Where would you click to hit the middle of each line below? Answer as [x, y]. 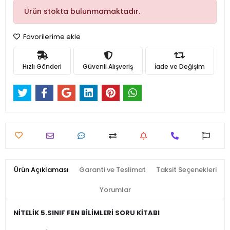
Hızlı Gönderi [42, 66]
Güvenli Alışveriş [108, 66]
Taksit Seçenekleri [186, 170]
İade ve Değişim [179, 66]
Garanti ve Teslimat [112, 170]
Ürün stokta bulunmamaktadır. [82, 11]
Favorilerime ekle [51, 37]
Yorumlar [115, 190]
